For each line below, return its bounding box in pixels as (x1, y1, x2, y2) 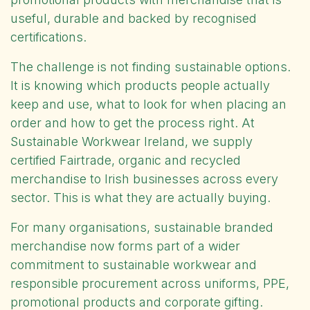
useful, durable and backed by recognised (10, 10, 257, 26)
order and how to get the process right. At (10, 115, 255, 130)
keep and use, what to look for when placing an (10, 96, 286, 111)
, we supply (185, 134, 253, 149)
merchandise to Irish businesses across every (10, 171, 278, 186)
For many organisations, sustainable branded (10, 219, 273, 235)
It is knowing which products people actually (10, 77, 270, 93)
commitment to (10, 257, 102, 272)
